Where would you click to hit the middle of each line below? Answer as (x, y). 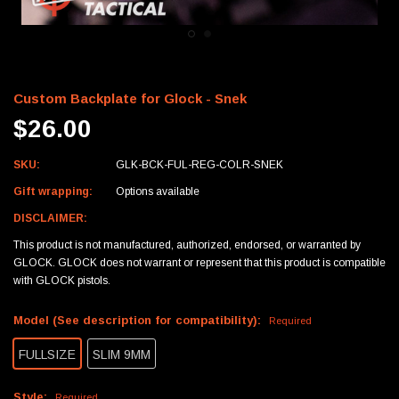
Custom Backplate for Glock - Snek (130, 98)
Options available (157, 191)
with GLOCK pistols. (62, 280)
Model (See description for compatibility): (139, 320)
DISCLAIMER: (50, 218)
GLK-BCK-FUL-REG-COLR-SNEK (199, 164)
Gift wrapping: (53, 191)
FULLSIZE (47, 354)
